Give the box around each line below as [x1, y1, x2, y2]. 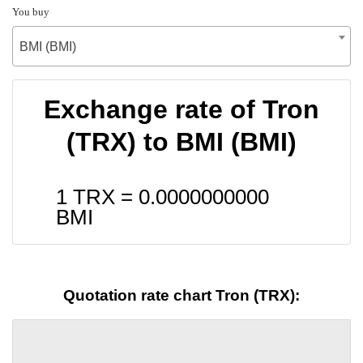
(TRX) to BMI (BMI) [66, 126, 297, 156]
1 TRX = [56, 185, 139, 208]
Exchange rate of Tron [44, 94, 319, 124]
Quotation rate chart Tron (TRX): [63, 287, 300, 305]
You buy [12, 5, 49, 18]
